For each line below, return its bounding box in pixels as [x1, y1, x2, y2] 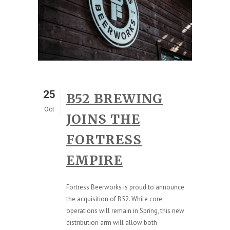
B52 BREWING [66, 90, 163, 107]
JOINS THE [66, 111, 140, 128]
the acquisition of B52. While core [66, 195, 162, 204]
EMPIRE [66, 152, 123, 169]
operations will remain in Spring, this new [66, 206, 184, 216]
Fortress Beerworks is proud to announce [66, 183, 184, 192]
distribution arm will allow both [66, 218, 157, 227]
